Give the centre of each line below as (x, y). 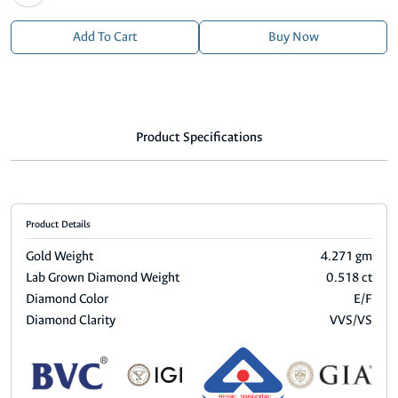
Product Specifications (199, 138)
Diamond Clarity (71, 321)
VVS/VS (351, 321)
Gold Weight (60, 257)
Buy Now (293, 37)
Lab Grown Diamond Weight (103, 278)
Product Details (58, 225)
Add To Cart (105, 37)
